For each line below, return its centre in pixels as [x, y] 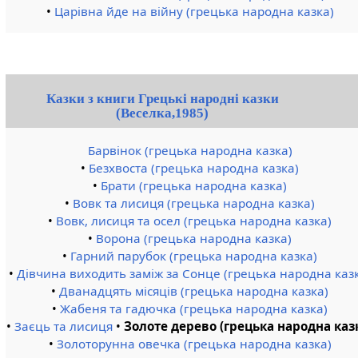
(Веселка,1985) [163, 113]
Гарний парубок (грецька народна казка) [194, 255]
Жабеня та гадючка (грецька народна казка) [194, 308]
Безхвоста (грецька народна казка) [194, 167]
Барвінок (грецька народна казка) [190, 150]
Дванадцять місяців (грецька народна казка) [194, 290]
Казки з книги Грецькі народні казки [162, 99]
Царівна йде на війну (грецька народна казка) [194, 12]
